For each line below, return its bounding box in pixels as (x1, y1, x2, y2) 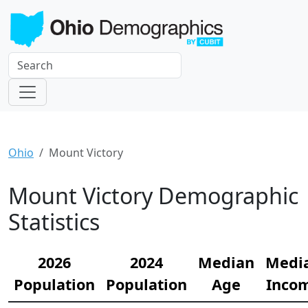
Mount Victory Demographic (8, 181, 298, 211)
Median (198, 252, 254, 273)
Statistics (8, 207, 100, 237)
